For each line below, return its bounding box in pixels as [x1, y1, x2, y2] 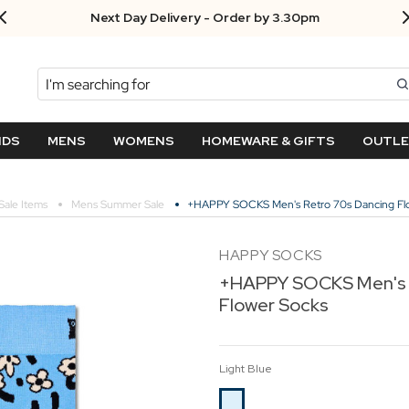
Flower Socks [219, 293, 329, 318]
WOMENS [112, 132, 174, 149]
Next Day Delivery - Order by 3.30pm [89, 9, 320, 26]
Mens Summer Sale [70, 196, 164, 212]
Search [37, 68, 82, 88]
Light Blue [219, 362, 272, 377]
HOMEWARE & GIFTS [201, 132, 335, 149]
